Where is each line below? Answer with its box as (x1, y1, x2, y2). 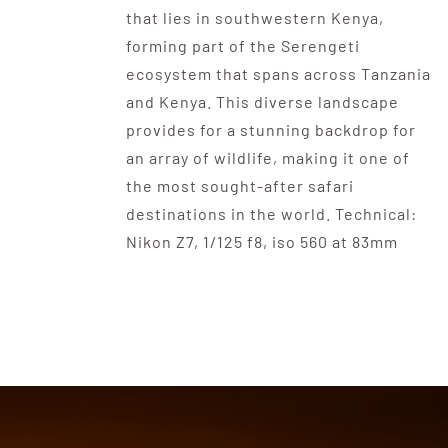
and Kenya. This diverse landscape (125, 92, 399, 112)
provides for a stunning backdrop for (125, 120, 416, 140)
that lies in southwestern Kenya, (125, 8, 384, 28)
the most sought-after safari (125, 176, 354, 196)
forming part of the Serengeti (125, 36, 360, 56)
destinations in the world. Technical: (125, 204, 417, 224)
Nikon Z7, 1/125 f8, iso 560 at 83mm (125, 232, 398, 252)
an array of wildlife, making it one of (125, 148, 410, 168)
